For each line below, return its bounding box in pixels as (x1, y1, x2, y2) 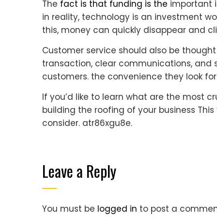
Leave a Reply (42, 159, 116, 182)
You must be (42, 203, 97, 215)
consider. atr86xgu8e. (42, 117, 132, 129)
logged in (97, 203, 137, 215)
